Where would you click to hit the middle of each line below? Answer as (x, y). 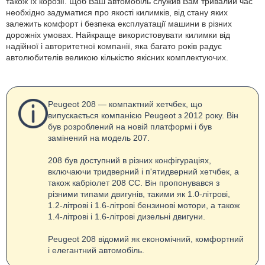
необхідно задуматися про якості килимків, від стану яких (117, 13)
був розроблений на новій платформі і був (130, 127)
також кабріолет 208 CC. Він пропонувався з (134, 183)
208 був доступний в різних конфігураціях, (130, 161)
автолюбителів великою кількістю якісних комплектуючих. (117, 58)
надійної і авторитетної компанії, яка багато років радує (114, 46)
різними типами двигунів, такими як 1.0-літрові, (139, 194)
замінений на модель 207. (99, 138)
